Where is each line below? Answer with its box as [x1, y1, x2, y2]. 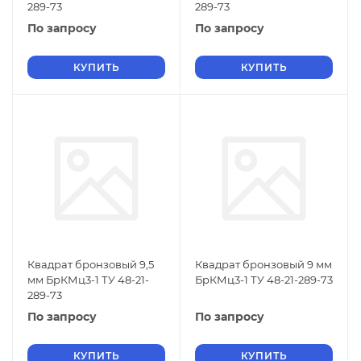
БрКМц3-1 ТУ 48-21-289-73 [195, 273, 333, 286]
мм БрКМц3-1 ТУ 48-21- [27, 273, 149, 286]
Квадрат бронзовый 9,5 [27, 258, 154, 271]
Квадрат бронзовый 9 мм [195, 258, 332, 271]
